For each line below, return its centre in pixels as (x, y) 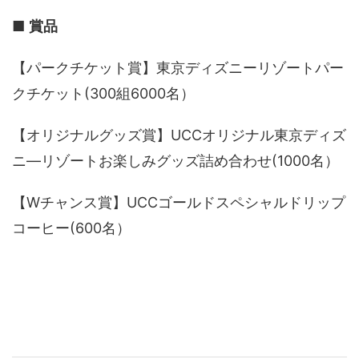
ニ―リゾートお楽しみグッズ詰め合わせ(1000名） (175, 161)
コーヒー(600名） (71, 228)
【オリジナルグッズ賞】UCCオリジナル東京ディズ (179, 135)
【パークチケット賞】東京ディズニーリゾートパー (178, 68)
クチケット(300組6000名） (103, 93)
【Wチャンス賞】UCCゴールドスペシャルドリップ (179, 202)
